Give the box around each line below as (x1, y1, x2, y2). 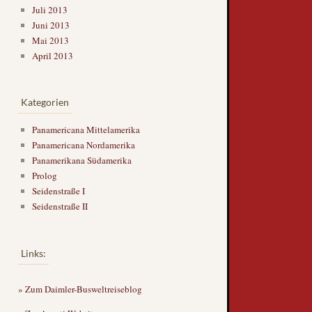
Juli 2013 (32, 3, 68, 16)
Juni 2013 (32, 18, 70, 31)
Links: (21, 247, 46, 259)
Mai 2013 (32, 33, 69, 47)
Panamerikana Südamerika (32, 154, 132, 167)
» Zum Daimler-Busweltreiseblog (18, 283, 142, 296)
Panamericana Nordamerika (32, 139, 135, 152)
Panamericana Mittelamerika (32, 123, 140, 136)
